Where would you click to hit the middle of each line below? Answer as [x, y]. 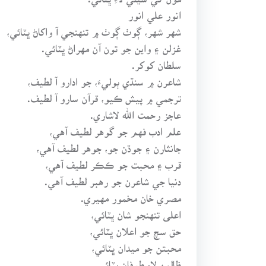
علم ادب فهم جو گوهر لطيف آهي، [115, 127]
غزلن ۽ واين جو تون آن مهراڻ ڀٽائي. [112, 44]
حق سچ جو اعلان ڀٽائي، [136, 227]
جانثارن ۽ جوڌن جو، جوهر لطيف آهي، [109, 143]
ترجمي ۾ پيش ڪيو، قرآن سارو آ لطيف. [104, 94]
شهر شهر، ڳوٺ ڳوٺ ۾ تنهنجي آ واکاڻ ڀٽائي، [94, 27]
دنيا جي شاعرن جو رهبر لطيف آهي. [113, 177]
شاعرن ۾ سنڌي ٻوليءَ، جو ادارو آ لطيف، [104, 77]
